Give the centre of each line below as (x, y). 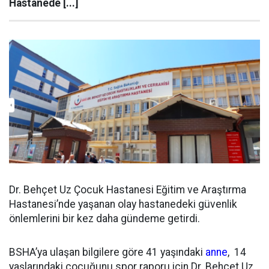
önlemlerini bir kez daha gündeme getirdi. (104, 219)
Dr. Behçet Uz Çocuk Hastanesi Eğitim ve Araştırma (128, 190)
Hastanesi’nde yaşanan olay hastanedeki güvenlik (123, 204)
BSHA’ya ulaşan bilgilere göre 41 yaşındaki (107, 252)
